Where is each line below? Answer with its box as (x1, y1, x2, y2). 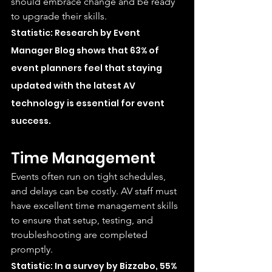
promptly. (11, 243, 53, 255)
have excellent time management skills (11, 199, 180, 211)
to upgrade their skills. (11, 10, 107, 22)
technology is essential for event (11, 97, 166, 109)
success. (11, 114, 51, 127)
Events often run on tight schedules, (11, 170, 168, 182)
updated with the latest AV (11, 79, 137, 92)
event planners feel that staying (11, 61, 164, 74)
